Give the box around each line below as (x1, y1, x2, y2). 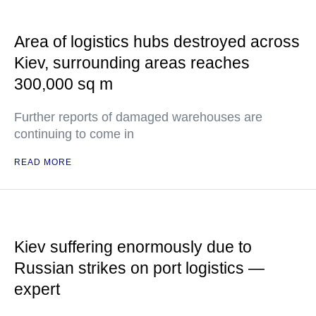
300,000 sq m (14, 75, 113, 93)
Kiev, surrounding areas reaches (14, 54, 250, 72)
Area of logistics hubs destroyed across (14, 32, 300, 51)
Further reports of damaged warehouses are (14, 110, 262, 124)
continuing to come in (14, 127, 134, 141)
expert (14, 280, 60, 298)
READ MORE (14, 157, 72, 167)
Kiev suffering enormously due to (14, 238, 252, 256)
